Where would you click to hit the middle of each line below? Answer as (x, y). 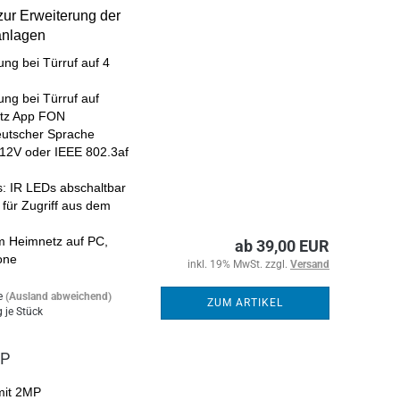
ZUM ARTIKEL (245, 303)
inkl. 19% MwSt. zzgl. (239, 264)
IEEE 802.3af (92, 152)
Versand (310, 264)
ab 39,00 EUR (282, 246)
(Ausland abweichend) (58, 296)
